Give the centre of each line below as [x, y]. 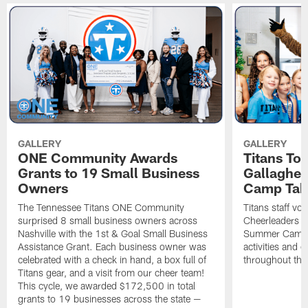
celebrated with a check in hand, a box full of [112, 259]
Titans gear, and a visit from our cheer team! [111, 272]
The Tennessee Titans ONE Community [101, 207]
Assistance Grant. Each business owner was [112, 246]
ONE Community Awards [98, 157]
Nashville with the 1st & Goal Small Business [113, 233]
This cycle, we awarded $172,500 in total [107, 285]
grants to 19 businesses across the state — [110, 298]
